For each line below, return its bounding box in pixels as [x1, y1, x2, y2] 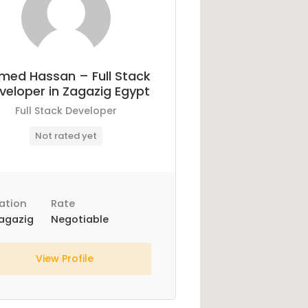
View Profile [35, 252, 96, 265]
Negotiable [50, 212, 109, 226]
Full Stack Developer [15, 104, 118, 118]
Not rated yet [35, 129, 98, 142]
